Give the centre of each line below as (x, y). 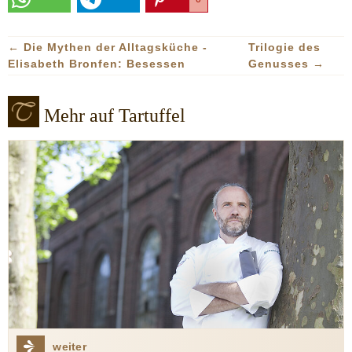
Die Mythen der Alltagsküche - (115, 47)
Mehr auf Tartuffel (115, 115)
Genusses (280, 63)
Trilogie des (284, 47)
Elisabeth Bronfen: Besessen (97, 63)
